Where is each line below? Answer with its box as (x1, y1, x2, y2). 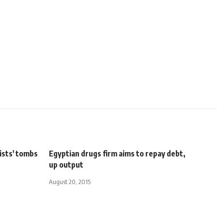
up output (49, 159, 83, 170)
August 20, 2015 (49, 177, 91, 186)
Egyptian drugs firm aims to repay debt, (49, 148, 186, 158)
